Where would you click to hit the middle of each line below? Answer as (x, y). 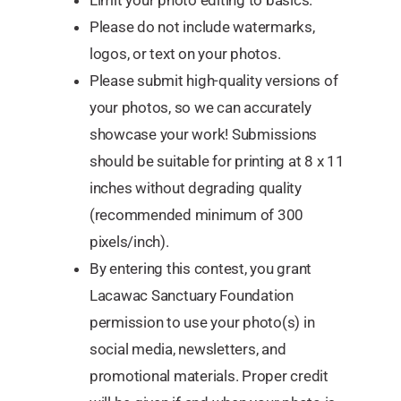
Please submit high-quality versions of (214, 81)
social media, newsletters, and (188, 350)
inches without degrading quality (196, 188)
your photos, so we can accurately (200, 108)
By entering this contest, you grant (201, 269)
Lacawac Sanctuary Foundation (192, 296)
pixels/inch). (129, 242)
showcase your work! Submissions (204, 135)
